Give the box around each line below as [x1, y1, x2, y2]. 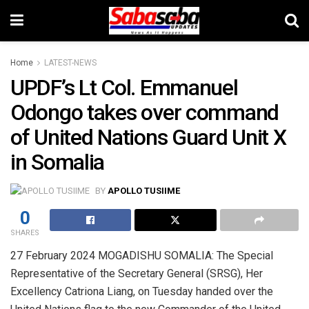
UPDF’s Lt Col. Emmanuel [10, 74, 238, 101]
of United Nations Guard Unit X [10, 124, 286, 150]
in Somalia [10, 149, 105, 175]
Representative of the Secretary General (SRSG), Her [10, 267, 263, 281]
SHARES [10, 228, 39, 238]
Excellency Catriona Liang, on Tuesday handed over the [10, 285, 273, 299]
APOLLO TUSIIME [108, 185, 180, 196]
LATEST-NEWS [44, 58, 97, 68]
